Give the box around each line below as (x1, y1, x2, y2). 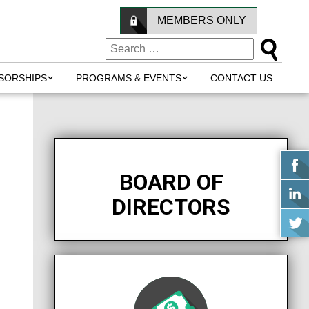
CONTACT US (210, 72, 272, 83)
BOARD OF (119, 169, 223, 195)
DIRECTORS (112, 194, 230, 220)
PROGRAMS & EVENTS (76, 72, 181, 83)
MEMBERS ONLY (157, 14, 246, 26)
